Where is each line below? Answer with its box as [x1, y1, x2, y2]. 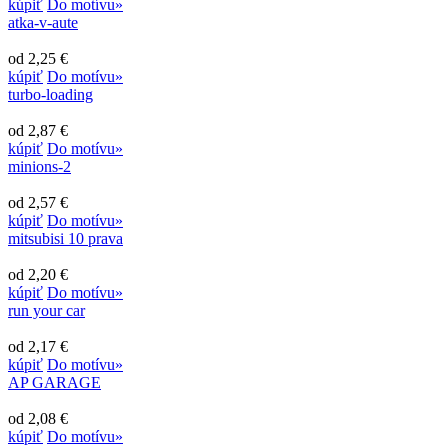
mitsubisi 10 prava [8, 229, 123, 247]
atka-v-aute [8, 13, 78, 31]
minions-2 [8, 157, 71, 175]
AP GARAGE [8, 373, 101, 391]
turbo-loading [8, 85, 93, 103]
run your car [8, 301, 85, 319]
